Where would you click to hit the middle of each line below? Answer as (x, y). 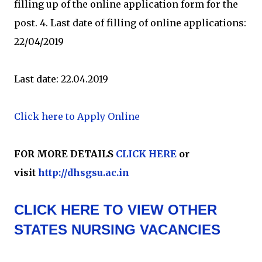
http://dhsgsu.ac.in (84, 173)
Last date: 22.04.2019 (61, 79)
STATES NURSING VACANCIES (117, 230)
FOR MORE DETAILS (64, 154)
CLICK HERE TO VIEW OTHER (116, 210)
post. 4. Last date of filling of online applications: (130, 23)
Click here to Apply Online (77, 116)
